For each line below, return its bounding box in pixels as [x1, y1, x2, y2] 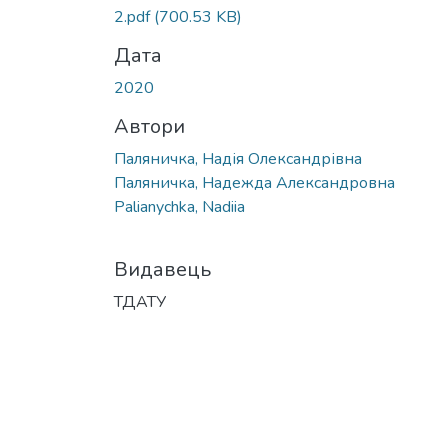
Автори [114, 112, 185, 140]
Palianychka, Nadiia [114, 195, 245, 218]
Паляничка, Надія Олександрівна [114, 147, 362, 170]
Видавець [114, 255, 211, 283]
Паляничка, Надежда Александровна [114, 171, 395, 194]
